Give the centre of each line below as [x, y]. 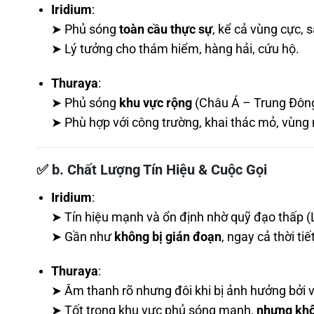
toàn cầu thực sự [165, 30]
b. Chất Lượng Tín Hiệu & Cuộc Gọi [159, 170]
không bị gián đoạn [168, 237]
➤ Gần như [82, 237]
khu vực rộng [155, 103]
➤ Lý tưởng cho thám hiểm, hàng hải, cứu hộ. [175, 49]
